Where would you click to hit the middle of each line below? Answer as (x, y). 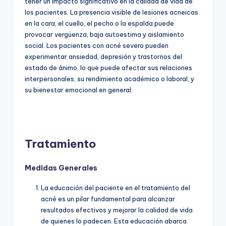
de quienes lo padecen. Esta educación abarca (114, 221)
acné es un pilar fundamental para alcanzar (108, 199)
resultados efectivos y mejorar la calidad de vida (117, 210)
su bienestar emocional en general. (79, 90)
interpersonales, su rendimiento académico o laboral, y (109, 79)
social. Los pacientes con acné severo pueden (97, 46)
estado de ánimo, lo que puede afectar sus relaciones (108, 68)
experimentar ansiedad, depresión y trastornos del (103, 57)
